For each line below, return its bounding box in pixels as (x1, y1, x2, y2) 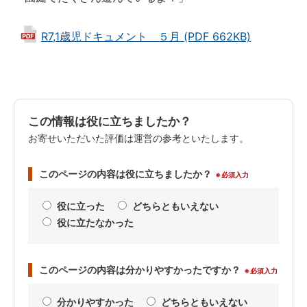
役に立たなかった (57, 217, 134, 228)
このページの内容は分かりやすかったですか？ (39, 265, 241, 275)
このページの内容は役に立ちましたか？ (39, 169, 212, 180)
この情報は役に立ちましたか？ (28, 114, 191, 128)
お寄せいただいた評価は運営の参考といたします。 (28, 133, 249, 144)
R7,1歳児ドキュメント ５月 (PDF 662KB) (41, 29, 251, 43)
